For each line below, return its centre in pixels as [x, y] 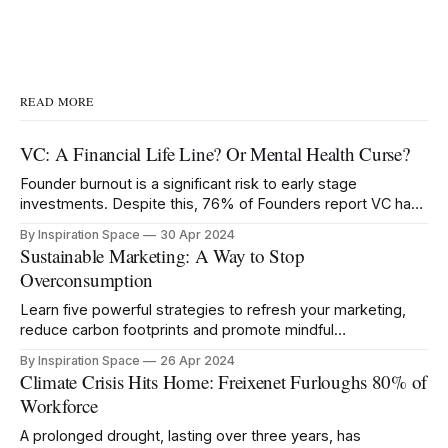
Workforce [59, 406]
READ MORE [57, 101]
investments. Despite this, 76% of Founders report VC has [219, 204]
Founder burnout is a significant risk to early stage [188, 184]
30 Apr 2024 [197, 235]
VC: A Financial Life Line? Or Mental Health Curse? [215, 154]
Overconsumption [87, 280]
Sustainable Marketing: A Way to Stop [162, 256]
